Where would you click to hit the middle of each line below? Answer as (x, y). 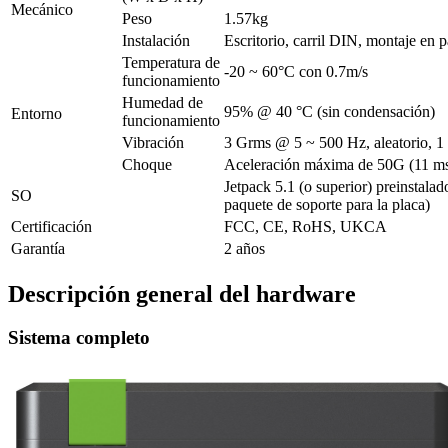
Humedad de (162, 102)
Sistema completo (79, 338)
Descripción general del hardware (182, 293)
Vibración (153, 142)
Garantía (38, 248)
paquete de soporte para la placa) (327, 204)
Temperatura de (171, 62)
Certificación (51, 226)
